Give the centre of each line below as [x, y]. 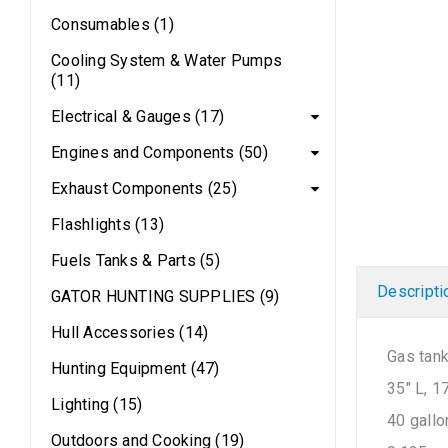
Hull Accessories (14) [130, 332]
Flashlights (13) [107, 224]
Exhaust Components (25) [144, 188]
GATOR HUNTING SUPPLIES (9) [165, 296]
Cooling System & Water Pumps [166, 60]
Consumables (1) [112, 24]
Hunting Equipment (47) [135, 368]
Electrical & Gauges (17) [137, 116]
